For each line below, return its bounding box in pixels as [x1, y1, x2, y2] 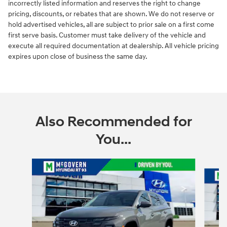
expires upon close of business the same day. [8, 52, 147, 61]
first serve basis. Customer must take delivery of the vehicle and [8, 30, 206, 40]
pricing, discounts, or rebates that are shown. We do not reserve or [8, 9, 214, 18]
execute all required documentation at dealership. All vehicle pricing [8, 41, 219, 50]
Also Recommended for [35, 112, 192, 131]
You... [96, 130, 131, 148]
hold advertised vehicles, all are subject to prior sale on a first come [8, 20, 214, 29]
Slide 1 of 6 [8, 159, 41, 168]
